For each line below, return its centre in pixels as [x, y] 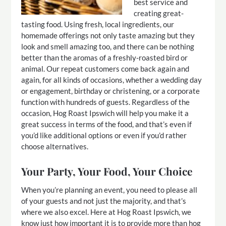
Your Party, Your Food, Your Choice [107, 171]
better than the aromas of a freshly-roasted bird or [105, 58]
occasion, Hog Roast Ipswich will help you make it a [105, 113]
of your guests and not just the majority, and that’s [104, 201]
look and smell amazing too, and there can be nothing [108, 46]
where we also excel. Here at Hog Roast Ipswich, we [106, 212]
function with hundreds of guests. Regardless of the [106, 102]
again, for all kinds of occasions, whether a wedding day [112, 80]
